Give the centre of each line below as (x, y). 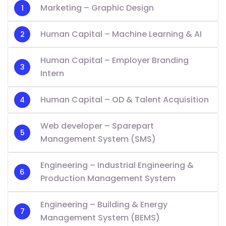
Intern (52, 74)
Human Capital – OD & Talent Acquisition (125, 100)
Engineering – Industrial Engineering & (117, 165)
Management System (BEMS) (100, 218)
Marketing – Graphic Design (97, 8)
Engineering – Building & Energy (104, 205)
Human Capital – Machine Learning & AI (121, 34)
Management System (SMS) (98, 139)
